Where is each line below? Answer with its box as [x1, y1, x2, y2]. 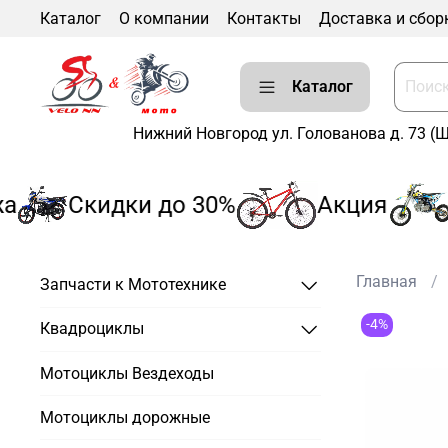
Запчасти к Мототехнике [40, 275, 226, 295]
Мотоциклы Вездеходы [40, 363, 214, 383]
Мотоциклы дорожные [40, 407, 210, 427]
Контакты [227, 8, 301, 28]
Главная [355, 272, 417, 292]
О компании [119, 8, 209, 28]
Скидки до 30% [42, 190, 211, 219]
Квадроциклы [40, 319, 144, 339]
